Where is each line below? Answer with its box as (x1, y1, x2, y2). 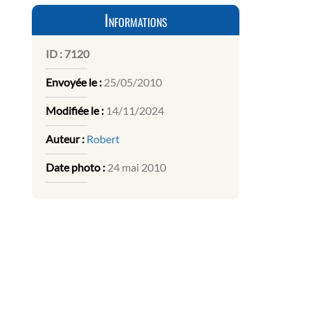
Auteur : (46, 132, 84, 146)
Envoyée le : (46, 75, 102, 89)
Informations (104, 8, 167, 33)
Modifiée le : (46, 104, 104, 118)
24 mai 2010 (105, 161, 166, 174)
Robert (86, 132, 120, 146)
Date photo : (46, 161, 105, 174)
